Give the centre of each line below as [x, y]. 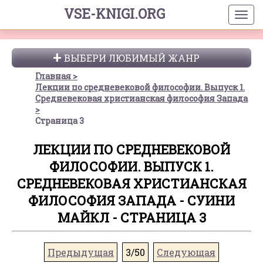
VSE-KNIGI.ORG [114, 14]
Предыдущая [81, 252]
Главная [53, 76]
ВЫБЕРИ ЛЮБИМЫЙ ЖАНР [131, 58]
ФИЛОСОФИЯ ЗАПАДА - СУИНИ [131, 200]
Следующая [186, 252]
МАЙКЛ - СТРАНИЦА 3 [131, 218]
